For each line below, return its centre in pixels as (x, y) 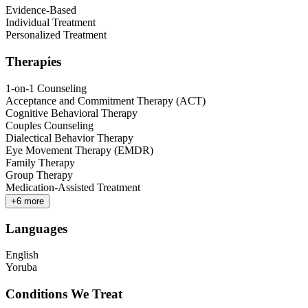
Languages (36, 228)
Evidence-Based (41, 10)
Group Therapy (39, 175)
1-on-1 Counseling (46, 88)
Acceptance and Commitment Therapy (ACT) (106, 100)
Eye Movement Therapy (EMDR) (79, 150)
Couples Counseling (49, 125)
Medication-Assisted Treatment (73, 187)
